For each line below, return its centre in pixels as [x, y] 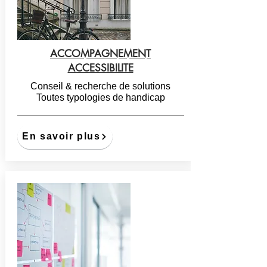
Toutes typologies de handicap [100, 97]
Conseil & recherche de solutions [100, 86]
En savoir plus [61, 136]
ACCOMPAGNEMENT [100, 54]
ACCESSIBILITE [100, 68]
